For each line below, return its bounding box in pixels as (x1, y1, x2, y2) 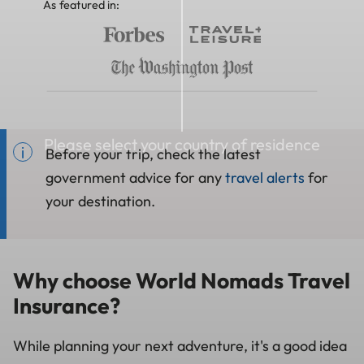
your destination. (45, 191, 155, 210)
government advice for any (45, 167, 225, 187)
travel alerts (225, 167, 305, 187)
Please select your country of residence (44, 133, 320, 154)
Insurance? (13, 291, 120, 319)
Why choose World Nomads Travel (13, 266, 350, 294)
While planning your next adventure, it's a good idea (13, 336, 347, 355)
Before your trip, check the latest (45, 144, 261, 163)
